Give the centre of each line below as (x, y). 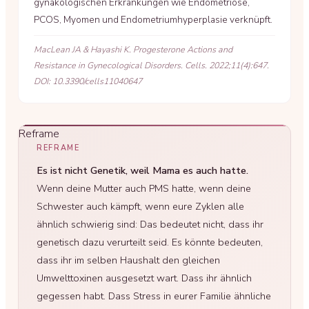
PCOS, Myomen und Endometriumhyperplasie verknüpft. (153, 20)
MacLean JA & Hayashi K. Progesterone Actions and (133, 49)
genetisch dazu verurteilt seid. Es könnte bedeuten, (150, 242)
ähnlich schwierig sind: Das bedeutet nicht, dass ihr (150, 224)
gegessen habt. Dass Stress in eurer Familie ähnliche (154, 296)
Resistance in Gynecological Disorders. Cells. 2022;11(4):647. (151, 65)
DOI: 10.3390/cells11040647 (88, 81)
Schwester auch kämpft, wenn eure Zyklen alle (140, 206)
